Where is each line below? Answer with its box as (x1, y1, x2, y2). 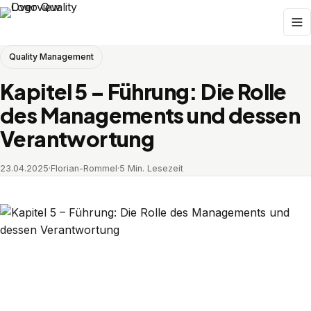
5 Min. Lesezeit (119, 162, 183, 174)
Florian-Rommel (51, 162, 117, 174)
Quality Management (9, 51, 94, 62)
